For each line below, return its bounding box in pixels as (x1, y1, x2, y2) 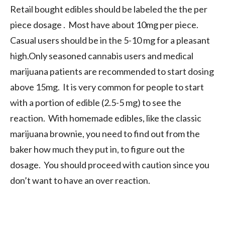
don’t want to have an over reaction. (10, 175, 150, 186)
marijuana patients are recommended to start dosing (10, 66, 214, 77)
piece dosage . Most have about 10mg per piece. (10, 19, 198, 31)
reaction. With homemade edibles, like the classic (10, 113, 201, 124)
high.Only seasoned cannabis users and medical (10, 50, 193, 62)
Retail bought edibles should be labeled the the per (10, 4, 207, 15)
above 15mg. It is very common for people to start (10, 81, 204, 93)
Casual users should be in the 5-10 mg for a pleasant (10, 35, 210, 46)
